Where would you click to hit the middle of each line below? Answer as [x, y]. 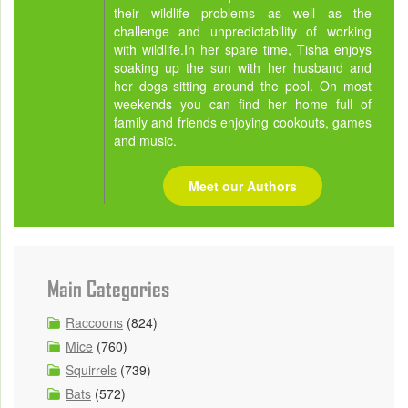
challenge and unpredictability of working [242, 31]
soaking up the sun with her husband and [242, 67]
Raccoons [94, 322]
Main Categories [108, 289]
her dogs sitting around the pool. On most [242, 85]
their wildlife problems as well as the [242, 12]
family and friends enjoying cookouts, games [242, 122]
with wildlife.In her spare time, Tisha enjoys [242, 49]
